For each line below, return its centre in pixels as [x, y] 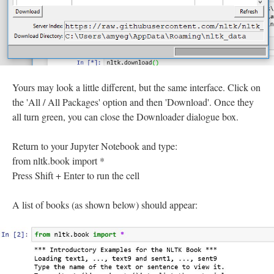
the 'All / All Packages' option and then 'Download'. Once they [133, 102]
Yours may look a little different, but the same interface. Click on [136, 87]
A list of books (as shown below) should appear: [105, 204]
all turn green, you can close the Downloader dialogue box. [125, 116]
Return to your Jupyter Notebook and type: [95, 146]
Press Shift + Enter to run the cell [76, 175]
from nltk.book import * [58, 160]
